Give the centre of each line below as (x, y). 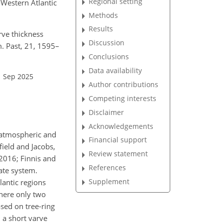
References (108, 168)
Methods (104, 15)
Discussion (107, 43)
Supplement (109, 181)
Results (101, 29)
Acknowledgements (121, 126)
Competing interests (123, 98)
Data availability (115, 71)
